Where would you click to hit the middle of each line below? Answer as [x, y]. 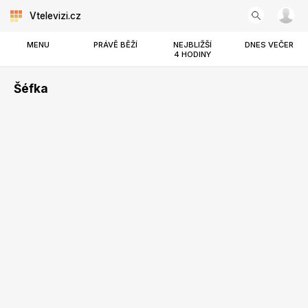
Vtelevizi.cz [55, 16]
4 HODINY [192, 54]
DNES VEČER [269, 45]
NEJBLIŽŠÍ [192, 45]
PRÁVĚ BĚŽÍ [115, 45]
